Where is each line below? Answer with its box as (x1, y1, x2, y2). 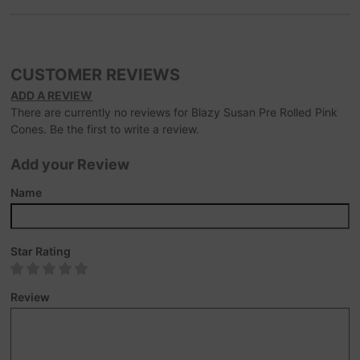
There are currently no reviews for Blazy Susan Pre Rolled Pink (10, 105, 338, 120)
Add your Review (10, 156, 130, 174)
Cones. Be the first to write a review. (10, 122, 200, 137)
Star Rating (10, 244, 72, 259)
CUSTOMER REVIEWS (10, 65, 181, 85)
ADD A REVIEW (10, 88, 93, 103)
